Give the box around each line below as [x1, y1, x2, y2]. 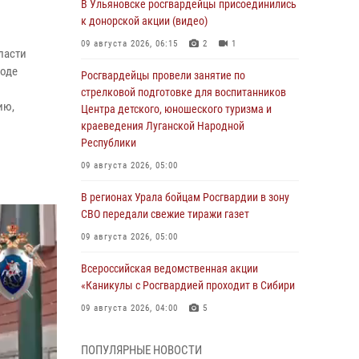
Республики [81, 136, 136, 149]
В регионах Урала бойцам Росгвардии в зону [81, 191, 289, 204]
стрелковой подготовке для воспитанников [81, 86, 286, 99]
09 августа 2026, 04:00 [81, 303, 178, 313]
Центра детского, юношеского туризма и [81, 103, 272, 115]
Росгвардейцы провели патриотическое [81, 333, 270, 346]
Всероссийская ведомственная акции [81, 262, 258, 275]
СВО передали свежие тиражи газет [81, 208, 249, 220]
